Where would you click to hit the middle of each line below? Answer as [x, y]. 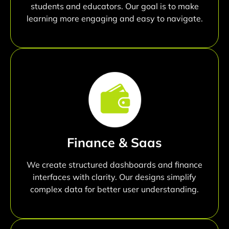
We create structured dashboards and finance [114, 164]
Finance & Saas [114, 142]
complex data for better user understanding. [114, 189]
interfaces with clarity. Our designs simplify [114, 177]
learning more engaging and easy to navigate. [114, 18]
